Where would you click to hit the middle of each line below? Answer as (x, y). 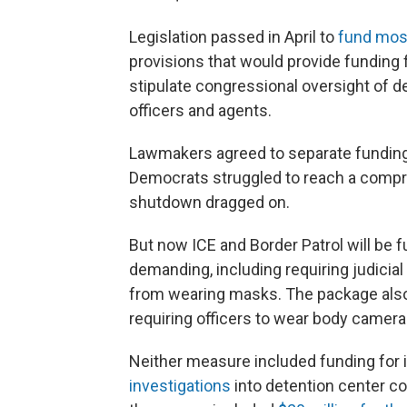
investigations (180, 386)
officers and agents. (200, 111)
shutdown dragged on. (209, 203)
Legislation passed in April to (233, 37)
